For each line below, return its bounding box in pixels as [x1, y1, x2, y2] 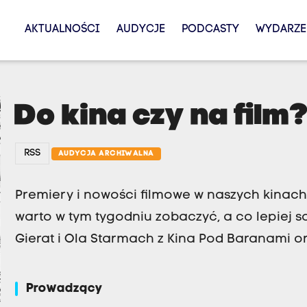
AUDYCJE [116, 24, 165, 35]
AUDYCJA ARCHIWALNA [58, 150, 154, 158]
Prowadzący [25, 282, 102, 296]
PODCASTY [181, 24, 239, 35]
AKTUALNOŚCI [24, 24, 100, 35]
